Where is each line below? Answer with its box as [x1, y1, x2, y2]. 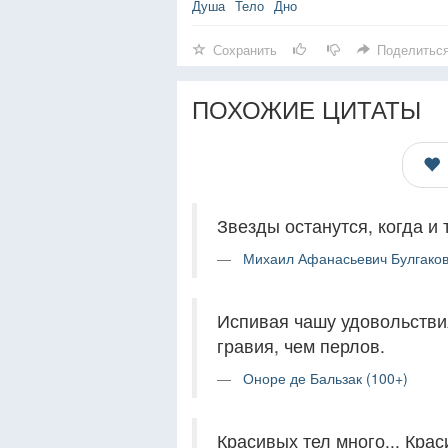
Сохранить [213, 40, 277, 59]
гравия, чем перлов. [217, 333, 385, 358]
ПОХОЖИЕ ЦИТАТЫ [192, 91, 421, 126]
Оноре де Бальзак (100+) [243, 368, 408, 388]
